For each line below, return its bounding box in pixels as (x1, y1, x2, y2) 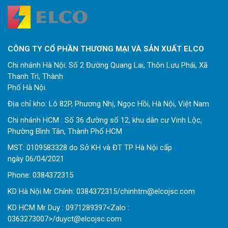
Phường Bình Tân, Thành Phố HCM (8, 127, 122, 136)
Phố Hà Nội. (8, 83, 47, 93)
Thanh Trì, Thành (8, 72, 63, 81)
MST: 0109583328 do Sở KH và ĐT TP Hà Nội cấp (8, 143, 172, 153)
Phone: (8, 170, 33, 180)
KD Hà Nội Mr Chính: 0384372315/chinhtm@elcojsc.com (8, 187, 195, 196)
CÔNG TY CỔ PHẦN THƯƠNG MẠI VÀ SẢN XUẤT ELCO (8, 44, 206, 54)
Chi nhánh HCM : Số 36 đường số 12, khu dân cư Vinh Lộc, (8, 116, 202, 125)
